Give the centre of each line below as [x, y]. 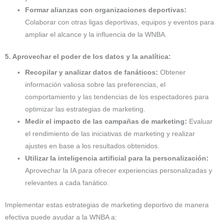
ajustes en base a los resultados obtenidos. [93, 146]
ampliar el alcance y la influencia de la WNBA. [96, 34]
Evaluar [200, 121]
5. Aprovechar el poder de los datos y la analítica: [88, 57]
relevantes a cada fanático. [67, 183]
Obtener [172, 72]
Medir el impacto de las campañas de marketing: [106, 121]
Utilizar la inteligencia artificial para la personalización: [117, 158]
